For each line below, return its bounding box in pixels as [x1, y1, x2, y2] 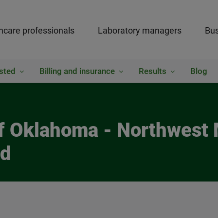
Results [138, 66, 166, 76]
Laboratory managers [97, 25, 182, 36]
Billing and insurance [39, 66, 115, 76]
